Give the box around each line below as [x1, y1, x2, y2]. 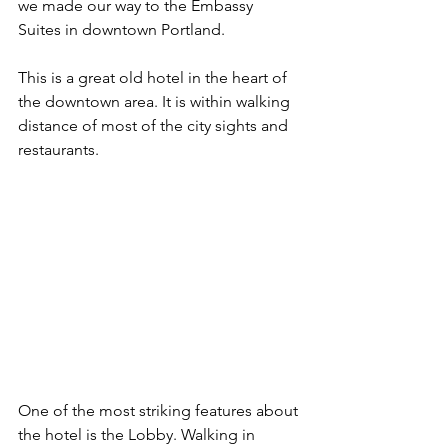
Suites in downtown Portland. [18, 19, 225, 39]
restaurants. [18, 139, 103, 159]
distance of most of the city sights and [18, 115, 292, 135]
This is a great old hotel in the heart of [18, 67, 291, 87]
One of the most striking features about [18, 400, 302, 420]
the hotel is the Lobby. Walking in [18, 424, 259, 444]
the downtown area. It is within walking [18, 91, 294, 111]
